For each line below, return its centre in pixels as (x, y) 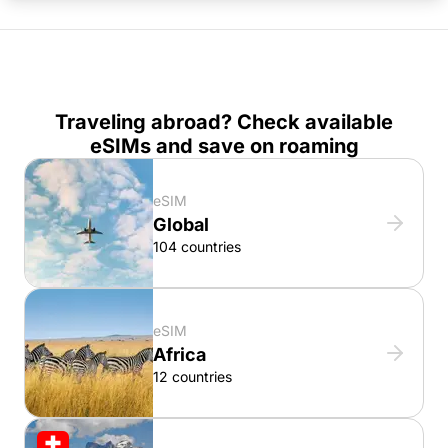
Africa (179, 354)
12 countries (192, 376)
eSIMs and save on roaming (224, 145)
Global (181, 224)
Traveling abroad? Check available (224, 121)
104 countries (197, 246)
